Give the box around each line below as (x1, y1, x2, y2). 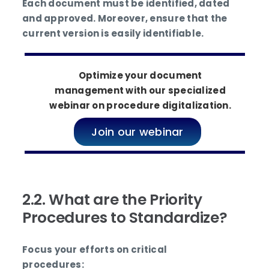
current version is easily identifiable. (22, 27, 204, 40)
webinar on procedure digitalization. (49, 99, 232, 112)
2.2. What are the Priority (22, 189, 202, 210)
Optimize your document (78, 69, 202, 82)
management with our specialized (55, 84, 226, 97)
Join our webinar (91, 124, 184, 139)
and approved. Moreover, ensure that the (22, 12, 228, 25)
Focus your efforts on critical (22, 243, 168, 256)
